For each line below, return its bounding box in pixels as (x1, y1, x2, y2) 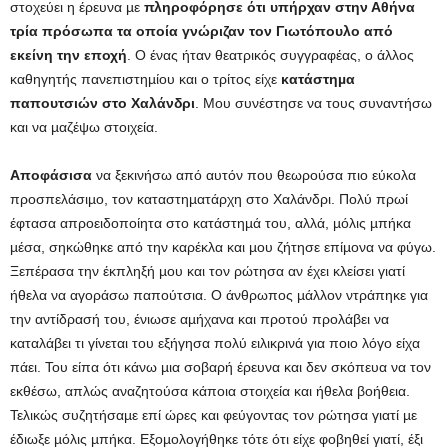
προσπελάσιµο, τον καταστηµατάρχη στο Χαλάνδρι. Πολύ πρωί (10, 190, 408, 207)
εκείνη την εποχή (10, 46, 127, 63)
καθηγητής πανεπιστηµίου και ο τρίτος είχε (10, 70, 281, 87)
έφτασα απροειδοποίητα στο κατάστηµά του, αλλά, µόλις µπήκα (10, 214, 411, 231)
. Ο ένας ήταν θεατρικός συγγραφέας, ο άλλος (127, 46, 414, 63)
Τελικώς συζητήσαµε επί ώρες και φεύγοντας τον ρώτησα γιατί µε (10, 406, 417, 423)
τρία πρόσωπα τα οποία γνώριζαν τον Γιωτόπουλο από (10, 22, 393, 39)
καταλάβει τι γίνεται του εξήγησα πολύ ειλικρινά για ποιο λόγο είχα (10, 334, 420, 351)
